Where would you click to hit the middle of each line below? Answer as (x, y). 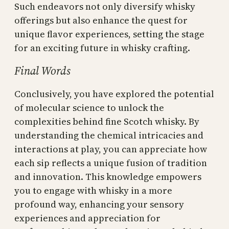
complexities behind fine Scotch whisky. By (107, 121)
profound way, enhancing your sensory (99, 204)
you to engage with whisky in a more (93, 190)
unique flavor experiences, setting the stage (109, 34)
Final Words (42, 71)
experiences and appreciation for (87, 218)
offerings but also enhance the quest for (101, 20)
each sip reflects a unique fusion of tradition (111, 163)
